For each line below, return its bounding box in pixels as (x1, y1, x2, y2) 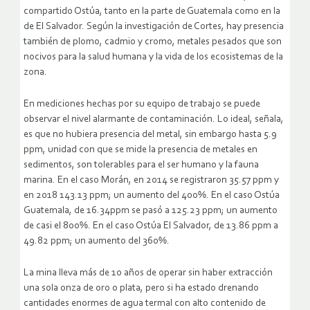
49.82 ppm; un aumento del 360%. (24, 235, 170, 246)
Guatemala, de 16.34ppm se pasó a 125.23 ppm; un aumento (24, 205, 277, 216)
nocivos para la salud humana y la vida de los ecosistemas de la (24, 51, 283, 62)
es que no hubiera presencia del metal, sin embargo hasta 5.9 (24, 129, 277, 140)
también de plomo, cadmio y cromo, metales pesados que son (24, 36, 282, 47)
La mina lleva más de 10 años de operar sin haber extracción (24, 267, 273, 278)
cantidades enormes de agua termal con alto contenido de (24, 298, 266, 309)
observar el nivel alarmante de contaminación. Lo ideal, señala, (24, 113, 284, 125)
